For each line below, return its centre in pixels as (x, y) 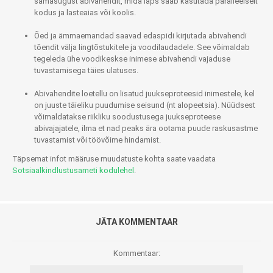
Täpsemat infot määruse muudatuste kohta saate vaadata (114, 158)
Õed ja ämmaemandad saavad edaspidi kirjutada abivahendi (140, 35)
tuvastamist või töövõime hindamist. (97, 140)
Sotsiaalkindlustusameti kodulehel (73, 170)
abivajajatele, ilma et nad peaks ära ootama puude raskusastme (146, 128)
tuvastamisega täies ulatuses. (86, 70)
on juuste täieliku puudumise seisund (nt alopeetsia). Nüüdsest (145, 105)
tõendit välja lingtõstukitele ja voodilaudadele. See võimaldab (142, 47)
